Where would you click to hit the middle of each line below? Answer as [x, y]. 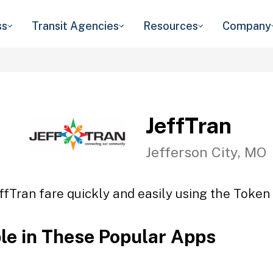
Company [247, 26]
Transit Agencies [75, 26]
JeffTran [189, 125]
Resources [171, 26]
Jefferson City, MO [206, 152]
